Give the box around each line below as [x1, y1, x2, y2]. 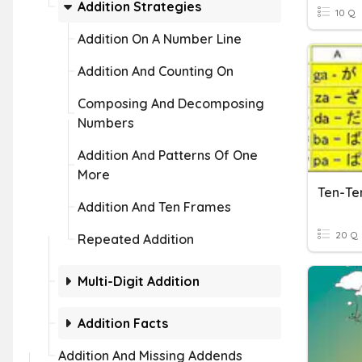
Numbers [78, 115, 134, 131]
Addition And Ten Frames [78, 199, 231, 215]
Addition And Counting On [78, 63, 234, 79]
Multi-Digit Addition [78, 273, 200, 289]
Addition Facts [78, 315, 168, 331]
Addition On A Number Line [78, 31, 242, 47]
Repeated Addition [78, 231, 194, 247]
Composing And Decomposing [78, 95, 264, 112]
